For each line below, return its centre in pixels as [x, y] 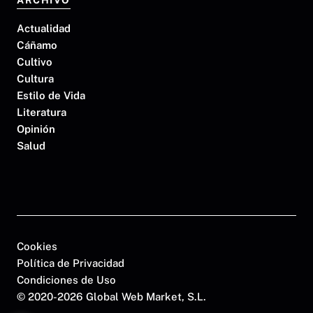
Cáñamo [37, 45]
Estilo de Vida [51, 96]
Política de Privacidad [71, 263]
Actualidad [44, 29]
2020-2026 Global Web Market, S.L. [117, 296]
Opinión [36, 129]
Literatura [42, 112]
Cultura [35, 79]
